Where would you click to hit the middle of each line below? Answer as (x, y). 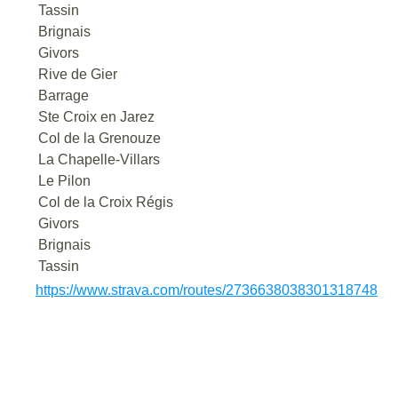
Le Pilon (64, 180)
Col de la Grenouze (99, 138)
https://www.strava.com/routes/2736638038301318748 (207, 290)
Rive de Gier (78, 74)
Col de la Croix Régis (106, 202)
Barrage (64, 95)
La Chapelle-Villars (99, 159)
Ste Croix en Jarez (96, 116)
